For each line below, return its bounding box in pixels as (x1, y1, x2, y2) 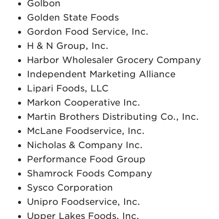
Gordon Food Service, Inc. (27, 26, 149, 37)
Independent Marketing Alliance (27, 68, 175, 79)
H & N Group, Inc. (27, 40, 109, 51)
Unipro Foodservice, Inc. (27, 196, 140, 207)
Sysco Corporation (27, 182, 113, 193)
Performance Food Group (27, 153, 146, 164)
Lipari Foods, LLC (27, 83, 109, 93)
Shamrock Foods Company (27, 168, 152, 178)
